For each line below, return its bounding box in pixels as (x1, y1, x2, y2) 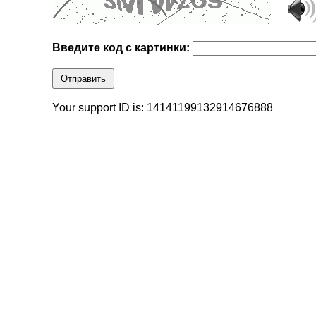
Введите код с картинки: (52, 42, 193, 54)
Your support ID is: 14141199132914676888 (52, 102, 274, 114)
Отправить (61, 73, 107, 85)
